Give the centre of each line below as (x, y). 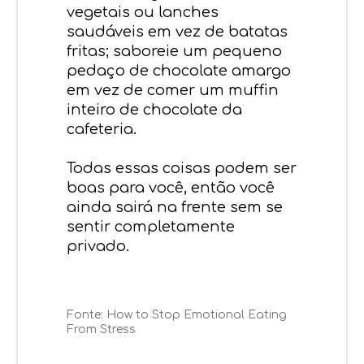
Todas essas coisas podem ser (182, 168)
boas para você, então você (171, 187)
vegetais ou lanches (143, 12)
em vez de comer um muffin (173, 90)
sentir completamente (151, 226)
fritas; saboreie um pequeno (175, 51)
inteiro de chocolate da (155, 109)
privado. (98, 246)
